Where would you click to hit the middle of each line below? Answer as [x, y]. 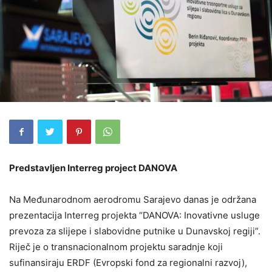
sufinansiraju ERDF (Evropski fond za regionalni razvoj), [128, 262]
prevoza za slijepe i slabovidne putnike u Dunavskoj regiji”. [135, 231]
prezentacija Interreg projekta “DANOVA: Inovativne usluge [134, 215]
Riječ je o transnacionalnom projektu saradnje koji [116, 246]
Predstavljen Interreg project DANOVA [93, 168]
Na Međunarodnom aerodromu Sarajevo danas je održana [133, 199]
